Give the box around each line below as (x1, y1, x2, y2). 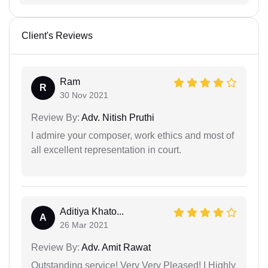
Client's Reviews (22, 31, 93, 41)
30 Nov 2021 (60, 90, 108, 100)
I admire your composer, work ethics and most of (31, 130, 234, 141)
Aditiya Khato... (60, 206, 124, 217)
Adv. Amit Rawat (80, 242, 151, 253)
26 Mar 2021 (60, 220, 108, 230)
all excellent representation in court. (31, 145, 181, 156)
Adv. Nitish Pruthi (80, 112, 154, 123)
